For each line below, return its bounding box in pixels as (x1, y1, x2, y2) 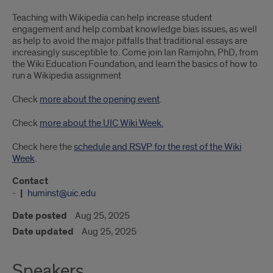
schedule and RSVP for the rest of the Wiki (74, 141, 241, 153)
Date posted (12, 210, 67, 222)
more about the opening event (40, 93, 160, 105)
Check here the (12, 141, 74, 153)
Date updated (12, 225, 74, 238)
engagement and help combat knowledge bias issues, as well (12, 23, 257, 35)
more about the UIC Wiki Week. (40, 117, 163, 129)
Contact (12, 175, 48, 188)
